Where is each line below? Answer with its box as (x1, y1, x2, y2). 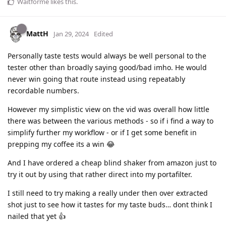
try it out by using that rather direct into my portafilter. (8, 169, 192, 180)
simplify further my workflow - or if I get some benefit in (8, 128, 197, 138)
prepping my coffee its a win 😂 (8, 139, 115, 149)
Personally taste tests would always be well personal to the (8, 51, 206, 61)
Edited (94, 29, 113, 39)
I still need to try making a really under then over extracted (8, 188, 208, 198)
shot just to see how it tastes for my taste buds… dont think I (8, 200, 212, 210)
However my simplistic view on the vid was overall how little (8, 104, 209, 115)
